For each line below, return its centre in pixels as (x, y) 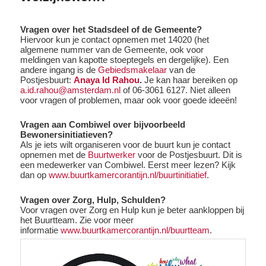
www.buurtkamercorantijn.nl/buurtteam (135, 230)
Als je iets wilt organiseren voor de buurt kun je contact (126, 145)
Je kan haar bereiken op (190, 80)
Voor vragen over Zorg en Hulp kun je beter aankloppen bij (132, 210)
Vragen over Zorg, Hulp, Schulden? (93, 199)
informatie (41, 230)
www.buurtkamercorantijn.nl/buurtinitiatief (128, 175)
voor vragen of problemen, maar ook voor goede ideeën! (129, 100)
